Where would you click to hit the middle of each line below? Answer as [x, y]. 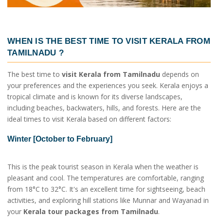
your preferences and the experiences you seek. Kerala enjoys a [108, 86]
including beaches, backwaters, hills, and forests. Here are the [104, 108]
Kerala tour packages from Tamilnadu [91, 211]
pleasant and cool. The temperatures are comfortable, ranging [106, 178]
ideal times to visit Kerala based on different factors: [89, 119]
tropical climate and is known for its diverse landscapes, [95, 97]
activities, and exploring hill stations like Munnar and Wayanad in [108, 200]
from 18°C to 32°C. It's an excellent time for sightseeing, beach [106, 189]
